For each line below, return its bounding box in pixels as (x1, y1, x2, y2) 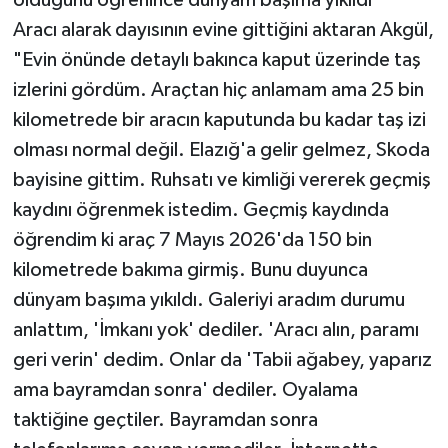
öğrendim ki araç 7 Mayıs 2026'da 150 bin (12, 230, 372, 251)
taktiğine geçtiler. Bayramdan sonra (12, 410, 318, 431)
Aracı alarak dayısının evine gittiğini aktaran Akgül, (12, 20, 434, 41)
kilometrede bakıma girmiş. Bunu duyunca (12, 260, 368, 281)
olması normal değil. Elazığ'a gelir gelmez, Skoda (12, 140, 430, 161)
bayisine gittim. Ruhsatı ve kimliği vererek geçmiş (12, 170, 431, 191)
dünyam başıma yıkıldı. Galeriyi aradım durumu (12, 290, 405, 311)
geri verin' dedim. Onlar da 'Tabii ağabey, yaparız (12, 350, 432, 371)
